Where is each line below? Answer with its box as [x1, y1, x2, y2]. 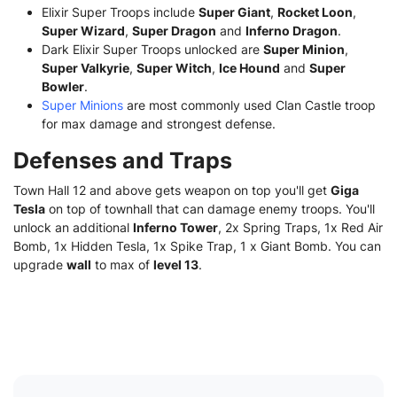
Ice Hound [219, 59, 280, 75]
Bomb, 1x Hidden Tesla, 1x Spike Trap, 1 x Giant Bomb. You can [13, 237, 381, 253]
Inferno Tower [133, 219, 218, 235]
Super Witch [136, 59, 212, 75]
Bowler [42, 78, 84, 94]
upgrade [13, 256, 66, 272]
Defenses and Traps [13, 146, 232, 174]
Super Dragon [132, 22, 216, 38]
